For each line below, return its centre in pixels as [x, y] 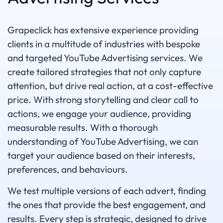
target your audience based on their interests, [101, 155]
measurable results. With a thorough [83, 127]
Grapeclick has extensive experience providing [103, 30]
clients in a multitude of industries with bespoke [104, 44]
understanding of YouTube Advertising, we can [103, 141]
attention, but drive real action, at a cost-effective [110, 86]
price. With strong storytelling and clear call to [103, 100]
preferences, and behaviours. [69, 169]
